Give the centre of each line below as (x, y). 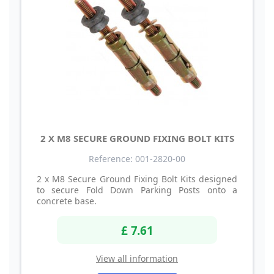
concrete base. (67, 201)
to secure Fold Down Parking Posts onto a (137, 190)
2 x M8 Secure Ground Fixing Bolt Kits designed (137, 179)
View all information (137, 258)
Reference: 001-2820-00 (137, 159)
